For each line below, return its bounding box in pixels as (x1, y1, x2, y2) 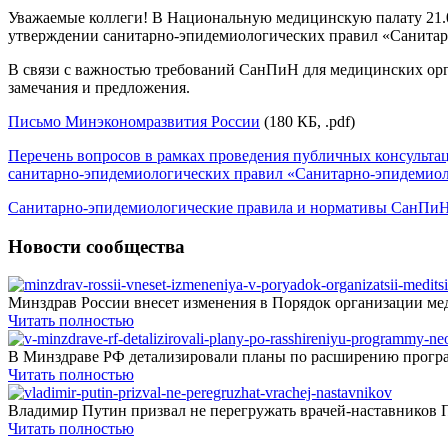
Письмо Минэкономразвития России (8, 112, 260, 130)
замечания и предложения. (8, 78, 190, 96)
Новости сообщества (8, 235, 185, 257)
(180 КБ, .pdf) (260, 112, 355, 130)
